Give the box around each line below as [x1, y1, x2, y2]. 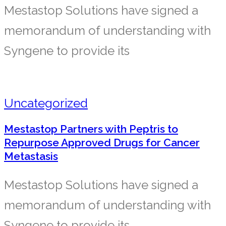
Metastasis [4, 150, 58, 163]
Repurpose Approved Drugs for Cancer [4, 136, 200, 149]
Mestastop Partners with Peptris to [4, 123, 178, 136]
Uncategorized [4, 95, 88, 110]
